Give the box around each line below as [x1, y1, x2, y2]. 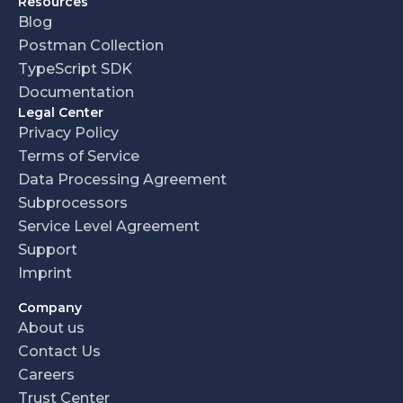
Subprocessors [18, 194, 128, 212]
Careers [18, 366, 75, 384]
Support [18, 241, 77, 259]
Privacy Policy [18, 124, 119, 142]
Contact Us [18, 343, 101, 361]
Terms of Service [18, 148, 139, 166]
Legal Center [18, 104, 103, 121]
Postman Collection [18, 37, 164, 55]
